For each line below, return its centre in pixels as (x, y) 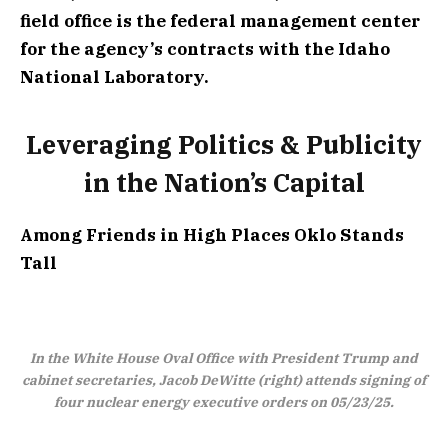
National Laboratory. (114, 77)
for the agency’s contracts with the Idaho (205, 49)
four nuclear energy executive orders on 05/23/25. (224, 401)
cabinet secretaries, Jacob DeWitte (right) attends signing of (224, 379)
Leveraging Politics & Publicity (224, 144)
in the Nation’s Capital (224, 182)
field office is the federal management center (220, 21)
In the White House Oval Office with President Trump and (224, 357)
